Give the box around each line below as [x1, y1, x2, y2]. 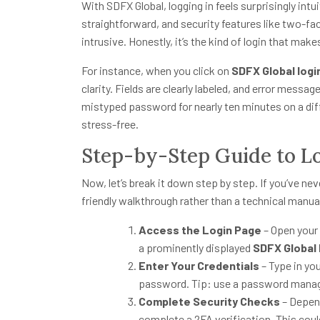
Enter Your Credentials [139, 259, 259, 273]
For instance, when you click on [81, 64, 231, 78]
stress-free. [81, 117, 139, 131]
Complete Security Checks [139, 294, 280, 309]
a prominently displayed [139, 241, 253, 255]
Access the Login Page [139, 223, 261, 237]
